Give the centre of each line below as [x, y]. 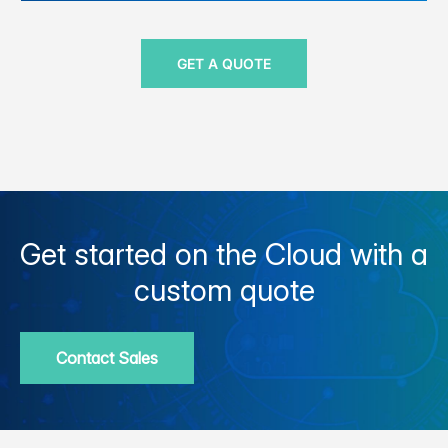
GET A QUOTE [224, 64]
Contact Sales [107, 358]
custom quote [224, 290]
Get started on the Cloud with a [224, 254]
